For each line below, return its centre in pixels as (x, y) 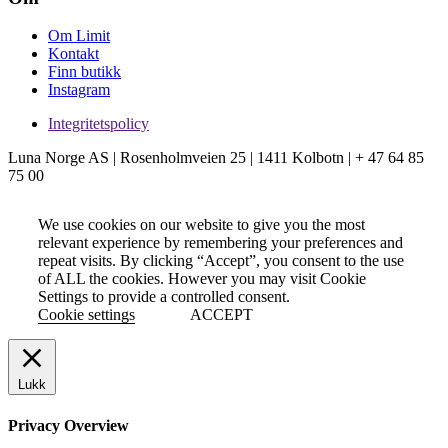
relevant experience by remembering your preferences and (220, 243)
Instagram (79, 90)
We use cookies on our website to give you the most (201, 225)
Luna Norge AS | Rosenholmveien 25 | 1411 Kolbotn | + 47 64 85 (216, 158)
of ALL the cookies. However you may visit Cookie (202, 279)
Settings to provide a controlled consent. (164, 297)
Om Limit (79, 36)
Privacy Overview (68, 425)
